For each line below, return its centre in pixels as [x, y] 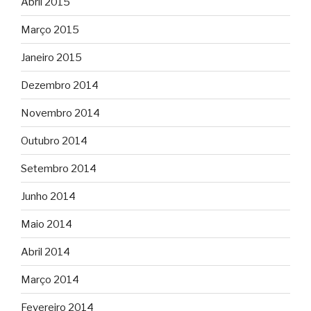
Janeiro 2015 [51, 57]
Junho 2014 [48, 196]
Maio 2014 [47, 224]
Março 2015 [50, 30]
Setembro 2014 [59, 168]
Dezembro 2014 [60, 85]
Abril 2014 [45, 252]
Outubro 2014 [54, 141]
